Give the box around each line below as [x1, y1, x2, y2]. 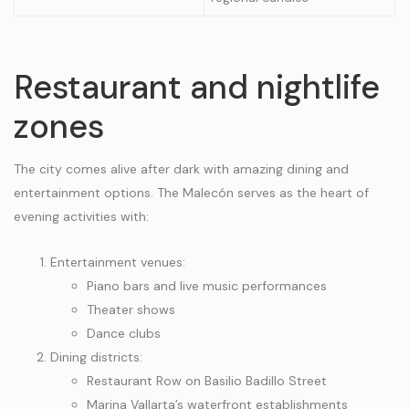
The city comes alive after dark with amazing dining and [14, 161, 349, 177]
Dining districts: [50, 349, 142, 365]
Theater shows [87, 301, 175, 318]
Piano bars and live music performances [87, 278, 327, 294]
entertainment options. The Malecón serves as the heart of [14, 184, 369, 201]
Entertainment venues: [50, 254, 185, 270]
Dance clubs [87, 325, 161, 341]
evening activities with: [14, 208, 149, 225]
